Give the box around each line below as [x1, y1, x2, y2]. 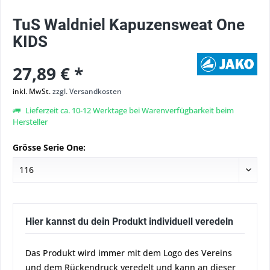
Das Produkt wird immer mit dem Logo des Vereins [25, 247, 232, 259]
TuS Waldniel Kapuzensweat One [13, 16, 245, 34]
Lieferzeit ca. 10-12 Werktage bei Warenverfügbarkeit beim [24, 105, 234, 116]
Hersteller [13, 116, 48, 127]
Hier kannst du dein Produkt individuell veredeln [25, 216, 233, 227]
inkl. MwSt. [13, 86, 52, 96]
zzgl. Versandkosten [52, 86, 122, 96]
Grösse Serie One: [13, 142, 86, 153]
